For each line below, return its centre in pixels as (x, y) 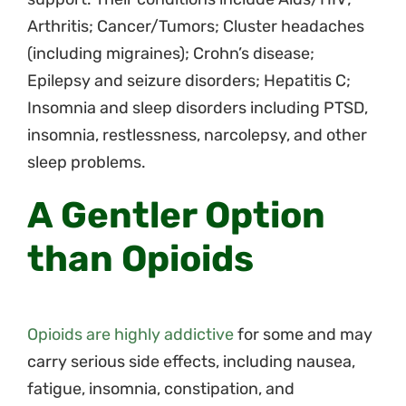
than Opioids (140, 258)
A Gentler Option (176, 215)
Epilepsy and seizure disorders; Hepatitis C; (189, 80)
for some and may (303, 334)
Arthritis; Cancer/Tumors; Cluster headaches (196, 26)
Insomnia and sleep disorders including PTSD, (198, 107)
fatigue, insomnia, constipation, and (161, 388)
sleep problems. (87, 162)
